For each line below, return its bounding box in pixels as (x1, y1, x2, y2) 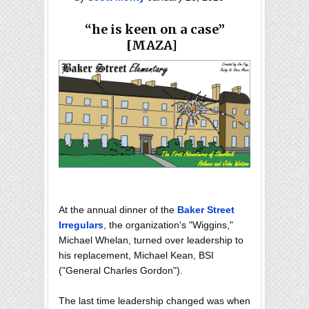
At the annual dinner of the (59, 204, 177, 216)
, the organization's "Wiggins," (103, 219, 233, 231)
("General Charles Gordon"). (59, 265, 183, 277)
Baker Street (177, 204, 235, 216)
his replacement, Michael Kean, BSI (59, 250, 214, 261)
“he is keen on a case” (84, 21, 225, 37)
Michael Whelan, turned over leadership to (59, 235, 243, 246)
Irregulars (59, 219, 103, 231)
